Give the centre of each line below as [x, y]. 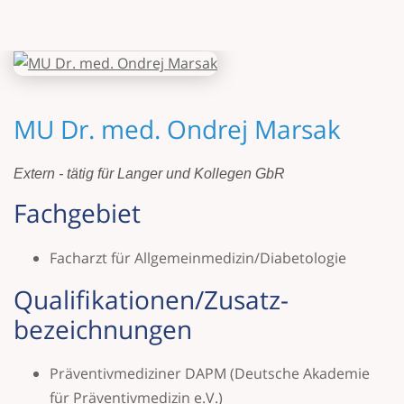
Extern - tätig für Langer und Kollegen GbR [149, 174]
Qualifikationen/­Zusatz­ [151, 299]
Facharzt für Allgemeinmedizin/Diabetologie [198, 257]
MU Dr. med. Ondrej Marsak [177, 129]
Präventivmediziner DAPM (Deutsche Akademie [210, 373]
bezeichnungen [103, 329]
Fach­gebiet [77, 213]
